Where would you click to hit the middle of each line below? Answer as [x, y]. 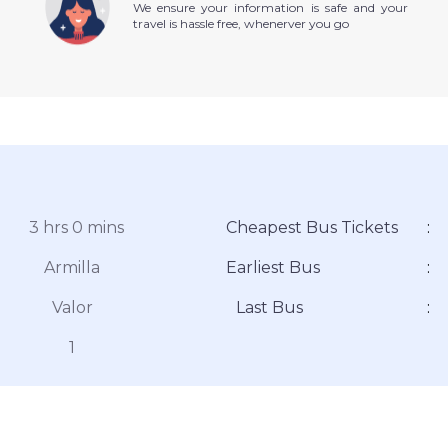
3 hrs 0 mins [76, 227]
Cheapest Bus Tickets [312, 227]
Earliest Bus [273, 267]
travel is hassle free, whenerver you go [241, 24]
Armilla [72, 267]
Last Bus [269, 307]
